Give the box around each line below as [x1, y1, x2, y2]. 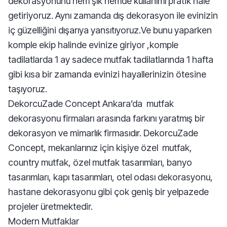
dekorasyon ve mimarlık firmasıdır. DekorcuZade [8, 128, 198, 138]
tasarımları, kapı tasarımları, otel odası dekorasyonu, [8, 172, 213, 182]
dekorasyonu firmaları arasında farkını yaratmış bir [8, 113, 205, 124]
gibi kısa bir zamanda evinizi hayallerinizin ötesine [8, 69, 206, 80]
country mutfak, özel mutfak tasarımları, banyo [8, 157, 192, 168]
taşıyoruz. [8, 84, 47, 94]
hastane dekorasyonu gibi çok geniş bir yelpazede [8, 186, 209, 197]
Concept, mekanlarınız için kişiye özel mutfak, [8, 142, 192, 153]
